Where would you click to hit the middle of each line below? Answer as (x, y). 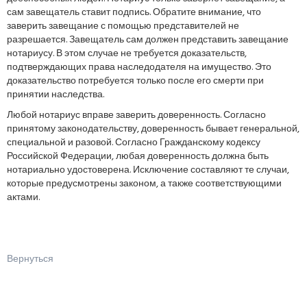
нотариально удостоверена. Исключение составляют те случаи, (148, 170)
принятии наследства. (56, 95)
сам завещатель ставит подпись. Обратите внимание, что (134, 13)
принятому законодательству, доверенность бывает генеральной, (153, 129)
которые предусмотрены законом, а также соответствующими (144, 184)
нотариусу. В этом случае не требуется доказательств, (127, 54)
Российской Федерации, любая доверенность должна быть (138, 157)
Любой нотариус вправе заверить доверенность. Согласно (136, 115)
